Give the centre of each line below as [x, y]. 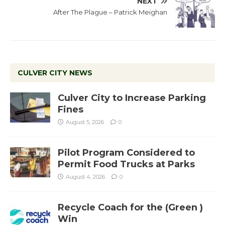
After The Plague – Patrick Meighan [110, 12]
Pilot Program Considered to [126, 153]
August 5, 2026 [85, 122]
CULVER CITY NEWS [55, 73]
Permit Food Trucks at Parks [126, 164]
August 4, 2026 [85, 177]
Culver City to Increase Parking [132, 98]
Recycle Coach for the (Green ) [130, 208]
